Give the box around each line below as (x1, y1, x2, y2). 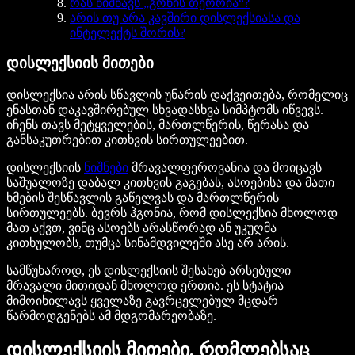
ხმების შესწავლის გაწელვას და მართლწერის (6, 191, 279, 205)
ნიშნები (84, 161, 128, 175)
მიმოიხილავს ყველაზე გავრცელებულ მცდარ (6, 294, 278, 308)
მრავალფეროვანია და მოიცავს (128, 161, 322, 175)
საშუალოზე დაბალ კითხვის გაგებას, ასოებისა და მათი (6, 176, 334, 190)
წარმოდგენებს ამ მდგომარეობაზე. (6, 309, 216, 323)
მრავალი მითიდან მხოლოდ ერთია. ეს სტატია (6, 279, 284, 293)
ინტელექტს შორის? (70, 25, 185, 40)
